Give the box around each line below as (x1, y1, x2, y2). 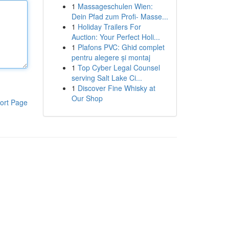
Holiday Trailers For (77, 21, 141, 32)
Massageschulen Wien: (77, 1, 153, 11)
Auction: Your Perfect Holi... (71, 32, 160, 42)
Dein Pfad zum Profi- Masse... (71, 11, 168, 21)
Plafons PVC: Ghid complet (77, 42, 165, 52)
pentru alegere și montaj (71, 52, 150, 62)
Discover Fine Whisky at (77, 83, 155, 93)
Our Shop (71, 93, 103, 103)
